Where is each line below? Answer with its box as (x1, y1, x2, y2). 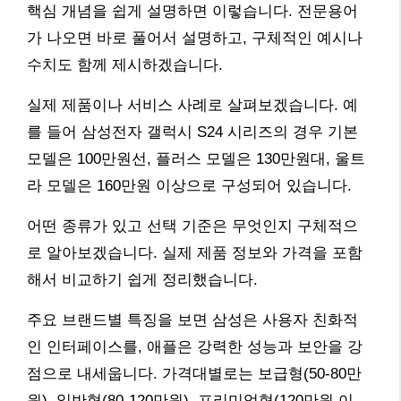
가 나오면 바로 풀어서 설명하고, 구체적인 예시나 (27, 29, 363, 47)
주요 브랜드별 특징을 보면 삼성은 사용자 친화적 (27, 311, 358, 328)
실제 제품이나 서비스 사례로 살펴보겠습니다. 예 (27, 96, 358, 114)
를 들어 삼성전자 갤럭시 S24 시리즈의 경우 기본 (27, 123, 358, 141)
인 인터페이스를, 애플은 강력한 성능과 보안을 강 (27, 337, 363, 355)
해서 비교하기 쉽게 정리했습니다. (27, 270, 258, 288)
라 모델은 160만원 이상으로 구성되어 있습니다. (27, 176, 352, 194)
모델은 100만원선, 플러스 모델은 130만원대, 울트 (27, 149, 365, 167)
